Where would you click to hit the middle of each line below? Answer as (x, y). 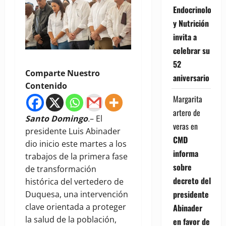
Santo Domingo (56, 119)
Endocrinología (197, 9)
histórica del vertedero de (74, 182)
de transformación (61, 169)
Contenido (46, 86)
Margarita (187, 99)
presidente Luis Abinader (73, 131)
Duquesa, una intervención (77, 194)
